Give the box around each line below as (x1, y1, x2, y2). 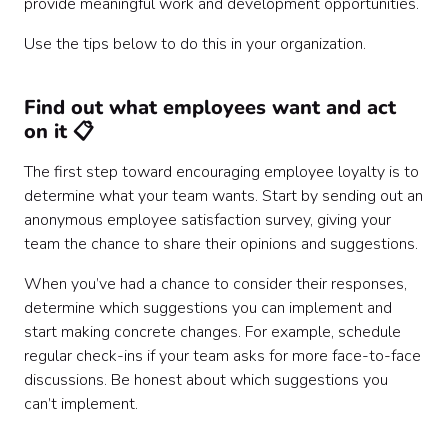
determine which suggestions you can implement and (24, 297, 392, 319)
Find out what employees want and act (24, 94, 396, 121)
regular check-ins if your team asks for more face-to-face (24, 345, 421, 367)
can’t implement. (24, 393, 138, 415)
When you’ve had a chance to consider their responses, (24, 273, 407, 295)
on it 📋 (24, 118, 94, 145)
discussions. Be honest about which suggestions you (24, 369, 388, 391)
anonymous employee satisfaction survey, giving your (24, 209, 391, 231)
